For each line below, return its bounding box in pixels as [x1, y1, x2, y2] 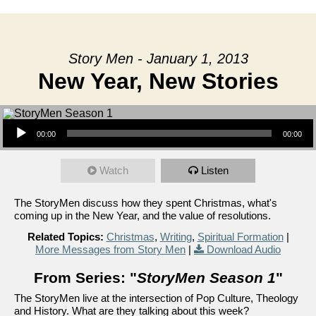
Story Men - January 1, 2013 [68, 51, 248, 66]
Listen [200, 164, 229, 176]
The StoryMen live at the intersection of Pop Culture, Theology [14, 292, 298, 304]
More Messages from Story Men [35, 243, 186, 255]
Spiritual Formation [197, 231, 284, 243]
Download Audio [207, 243, 281, 255]
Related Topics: [27, 231, 104, 243]
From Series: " [33, 269, 137, 286]
